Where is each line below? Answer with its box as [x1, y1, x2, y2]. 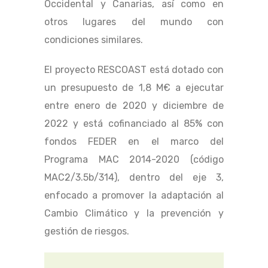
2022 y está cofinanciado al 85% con [44, 118, 224, 130]
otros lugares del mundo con [44, 16, 224, 28]
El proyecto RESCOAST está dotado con [44, 64, 224, 76]
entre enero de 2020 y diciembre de [44, 100, 224, 112]
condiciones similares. [44, 34, 143, 46]
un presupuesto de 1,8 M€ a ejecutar [44, 82, 224, 94]
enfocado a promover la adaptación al [44, 190, 224, 202]
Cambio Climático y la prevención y [44, 208, 224, 220]
